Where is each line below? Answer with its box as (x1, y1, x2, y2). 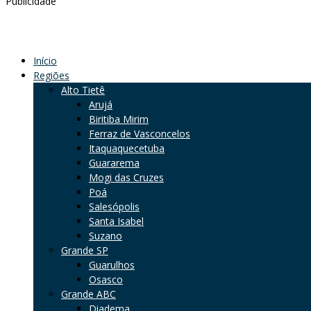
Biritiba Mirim (89, 112, 149, 126)
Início (33, 53, 57, 67)
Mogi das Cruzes (89, 170, 164, 184)
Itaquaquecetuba (89, 141, 165, 155)
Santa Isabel (89, 214, 144, 228)
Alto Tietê (61, 83, 105, 96)
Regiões (33, 68, 69, 82)
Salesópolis (89, 199, 140, 213)
